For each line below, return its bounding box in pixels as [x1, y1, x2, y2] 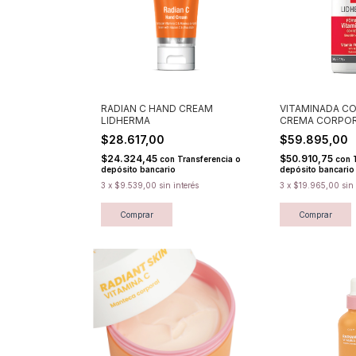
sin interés [159, 180, 199, 190]
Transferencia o [177, 153, 241, 164]
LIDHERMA [101, 114, 150, 126]
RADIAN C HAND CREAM [101, 102, 213, 114]
